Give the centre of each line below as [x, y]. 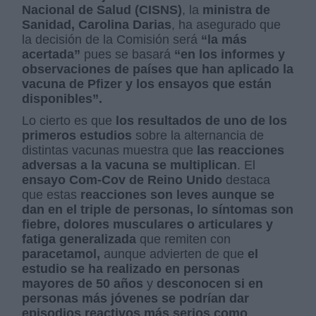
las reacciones [239, 151]
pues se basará [128, 55]
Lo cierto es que [67, 121]
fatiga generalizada [79, 239]
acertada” [51, 55]
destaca [247, 180]
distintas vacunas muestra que [108, 151]
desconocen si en [210, 284]
